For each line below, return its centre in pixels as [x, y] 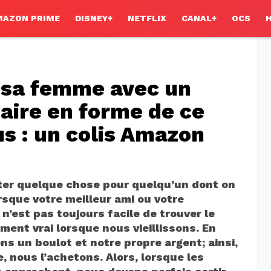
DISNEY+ [94, 18]
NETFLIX [147, 18]
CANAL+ [199, 18]
